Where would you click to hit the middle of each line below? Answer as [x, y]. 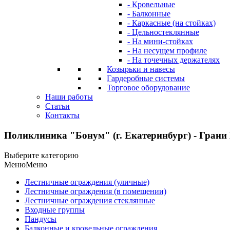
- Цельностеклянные [163, 32]
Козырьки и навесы [141, 69]
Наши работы [69, 97]
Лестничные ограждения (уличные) [87, 182]
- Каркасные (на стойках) [171, 23]
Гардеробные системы [146, 79]
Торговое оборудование [148, 88]
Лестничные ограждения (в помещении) [95, 191]
